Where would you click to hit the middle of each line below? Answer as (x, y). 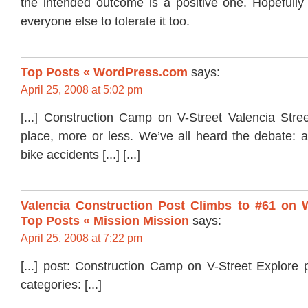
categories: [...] (61, 284)
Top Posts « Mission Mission (105, 221)
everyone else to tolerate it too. (105, 22)
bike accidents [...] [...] (80, 155)
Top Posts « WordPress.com (104, 73)
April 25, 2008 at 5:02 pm (81, 90)
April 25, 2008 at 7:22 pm (81, 239)
